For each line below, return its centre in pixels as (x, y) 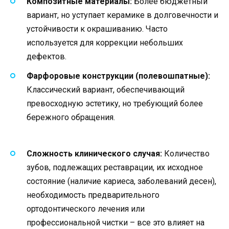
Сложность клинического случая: (94, 153)
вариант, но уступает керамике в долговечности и (122, 15)
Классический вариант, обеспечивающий (106, 90)
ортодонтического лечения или (86, 209)
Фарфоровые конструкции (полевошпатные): (118, 76)
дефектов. (47, 57)
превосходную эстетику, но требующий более (115, 104)
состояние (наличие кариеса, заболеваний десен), (121, 181)
